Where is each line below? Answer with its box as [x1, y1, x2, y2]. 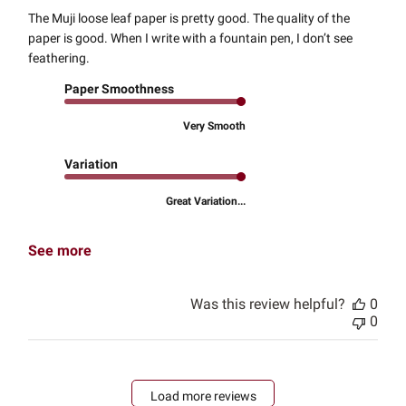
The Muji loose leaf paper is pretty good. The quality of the [28, 11, 351, 26]
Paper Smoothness [64, 82, 175, 97]
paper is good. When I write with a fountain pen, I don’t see [28, 31, 353, 46]
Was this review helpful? [189, 295, 345, 314]
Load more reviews [150, 388, 256, 403]
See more [28, 242, 92, 260]
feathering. [28, 51, 91, 66]
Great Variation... [166, 195, 246, 208]
